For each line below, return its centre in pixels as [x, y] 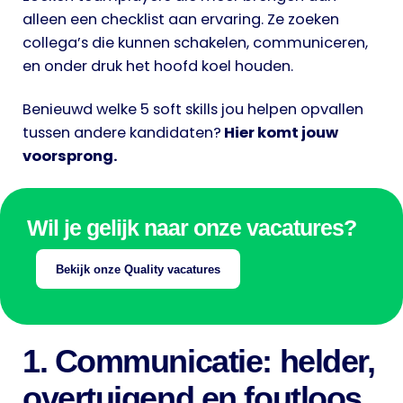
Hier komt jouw [280, 132]
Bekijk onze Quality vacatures [138, 269]
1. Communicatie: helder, [199, 362]
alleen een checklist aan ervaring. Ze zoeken [181, 19]
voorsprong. [70, 156]
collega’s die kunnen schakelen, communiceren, [195, 42]
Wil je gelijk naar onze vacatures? [192, 228]
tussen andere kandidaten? [122, 132]
